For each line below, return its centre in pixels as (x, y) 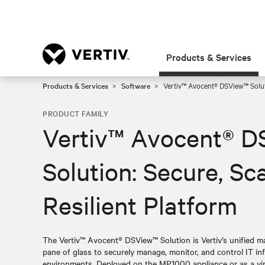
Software (136, 85)
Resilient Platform (140, 205)
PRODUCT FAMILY (75, 113)
